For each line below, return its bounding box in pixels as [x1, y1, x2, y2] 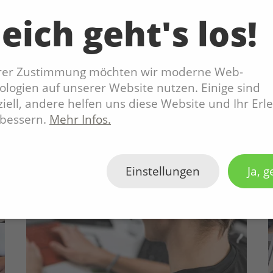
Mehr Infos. [49, 111, 111, 127]
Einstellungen [126, 163, 200, 179]
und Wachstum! [45, 3, 118, 17]
